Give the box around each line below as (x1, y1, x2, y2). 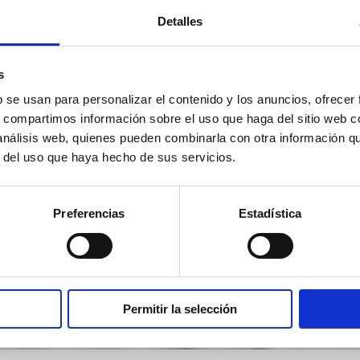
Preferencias (53, 207, 125, 221)
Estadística (238, 207, 302, 221)
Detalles (157, 14, 203, 29)
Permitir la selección (123, 302, 237, 317)
